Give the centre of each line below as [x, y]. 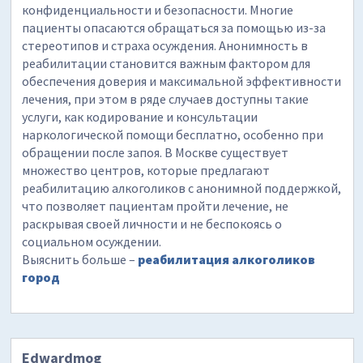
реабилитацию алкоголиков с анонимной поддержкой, [182, 188]
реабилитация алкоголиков [227, 260]
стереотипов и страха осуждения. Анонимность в [165, 46]
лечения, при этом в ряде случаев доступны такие [166, 99]
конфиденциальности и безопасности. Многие [158, 10]
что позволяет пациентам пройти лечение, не [156, 206]
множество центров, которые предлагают [146, 171]
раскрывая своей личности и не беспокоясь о [152, 224]
